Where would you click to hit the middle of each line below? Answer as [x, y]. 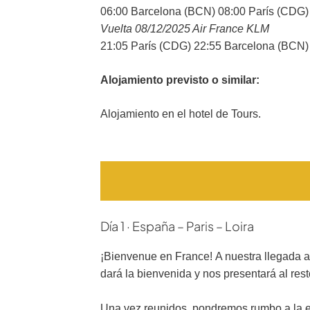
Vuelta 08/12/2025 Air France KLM [185, 29]
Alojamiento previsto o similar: [180, 80]
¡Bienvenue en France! [156, 256]
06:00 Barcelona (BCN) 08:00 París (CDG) [204, 11]
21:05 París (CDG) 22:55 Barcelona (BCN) [204, 46]
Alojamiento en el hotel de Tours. [181, 114]
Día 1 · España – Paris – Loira [177, 226]
